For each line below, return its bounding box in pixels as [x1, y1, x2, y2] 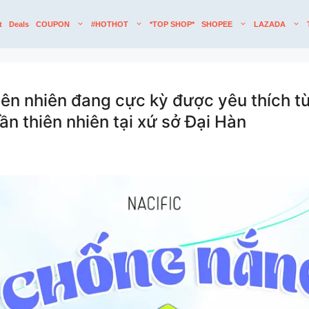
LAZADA [254, 20, 286, 28]
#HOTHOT [91, 20, 128, 28]
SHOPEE [201, 20, 232, 28]
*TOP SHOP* [150, 20, 195, 28]
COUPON [36, 20, 70, 28]
